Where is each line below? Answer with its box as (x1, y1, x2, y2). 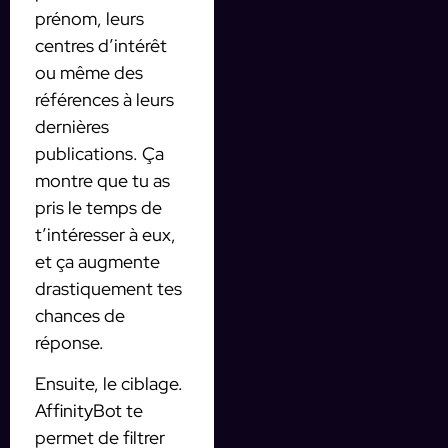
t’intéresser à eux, (35, 222, 176, 246)
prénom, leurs (35, 6, 144, 30)
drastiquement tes (35, 276, 182, 300)
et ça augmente (35, 249, 160, 273)
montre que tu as (35, 168, 170, 192)
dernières (35, 114, 109, 138)
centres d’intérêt (35, 33, 167, 57)
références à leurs (35, 87, 174, 111)
